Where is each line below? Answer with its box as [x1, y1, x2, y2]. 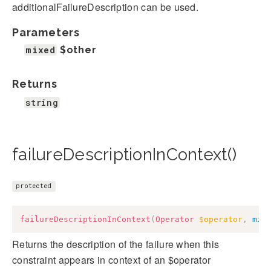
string [25, 96, 59, 108]
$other [59, 44, 97, 56]
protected [16, 182, 52, 191]
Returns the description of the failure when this [12, 237, 220, 252]
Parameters [12, 25, 80, 39]
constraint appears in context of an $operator [12, 253, 211, 267]
